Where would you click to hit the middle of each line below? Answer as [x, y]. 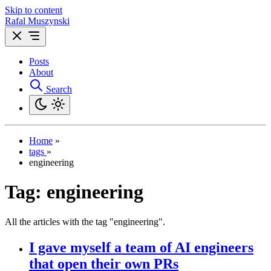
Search [59, 89]
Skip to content [34, 10]
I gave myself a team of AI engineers [141, 247]
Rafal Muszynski [37, 21]
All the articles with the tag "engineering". [85, 221]
